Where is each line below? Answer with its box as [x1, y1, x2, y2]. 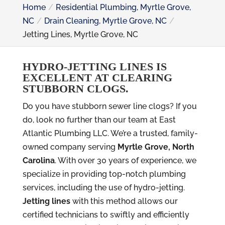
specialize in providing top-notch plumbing [22, 169, 186, 179]
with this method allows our [70, 196, 178, 206]
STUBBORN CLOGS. [22, 82, 129, 95]
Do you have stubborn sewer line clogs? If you [22, 101, 197, 111]
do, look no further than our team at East [22, 115, 176, 125]
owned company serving [22, 142, 118, 152]
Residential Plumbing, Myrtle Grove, [55, 3, 191, 12]
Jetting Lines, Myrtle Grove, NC [22, 30, 138, 39]
